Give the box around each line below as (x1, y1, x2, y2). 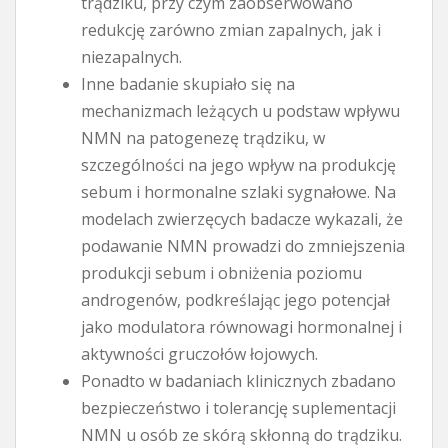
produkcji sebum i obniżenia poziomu (81, 261, 362, 284)
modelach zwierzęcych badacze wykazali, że (81, 207, 403, 230)
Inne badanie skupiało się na (81, 72, 295, 95)
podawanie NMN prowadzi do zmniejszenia (81, 234, 405, 257)
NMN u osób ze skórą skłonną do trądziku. (81, 423, 402, 446)
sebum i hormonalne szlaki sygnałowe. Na (81, 180, 396, 203)
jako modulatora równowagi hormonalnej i (81, 315, 402, 338)
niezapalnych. (81, 45, 182, 68)
